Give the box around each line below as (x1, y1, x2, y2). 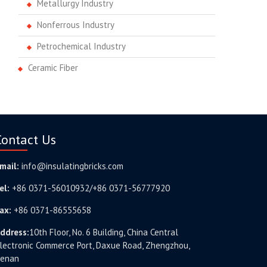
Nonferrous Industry (37, 19, 114, 30)
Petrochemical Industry (37, 41, 126, 52)
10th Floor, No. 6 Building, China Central (29, 226, 178, 238)
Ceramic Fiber (28, 62, 78, 73)
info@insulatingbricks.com (21, 160, 123, 172)
